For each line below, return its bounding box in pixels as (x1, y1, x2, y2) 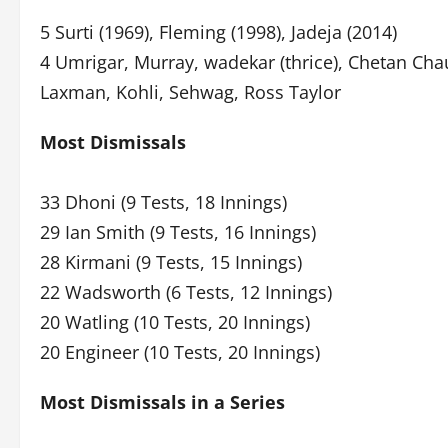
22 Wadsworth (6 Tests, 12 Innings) (40, 280, 332, 304)
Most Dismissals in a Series (40, 390, 285, 414)
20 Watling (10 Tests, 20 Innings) (40, 310, 310, 334)
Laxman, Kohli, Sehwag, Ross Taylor (40, 80, 341, 104)
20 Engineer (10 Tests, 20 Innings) (40, 340, 320, 364)
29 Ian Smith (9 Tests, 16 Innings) (40, 220, 316, 244)
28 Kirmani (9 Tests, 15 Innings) (40, 250, 302, 274)
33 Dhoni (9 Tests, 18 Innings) (40, 190, 287, 214)
